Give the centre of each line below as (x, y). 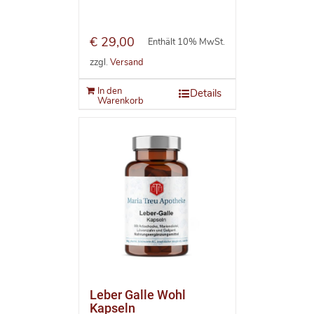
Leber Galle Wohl (137, 295)
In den (109, 91)
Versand (126, 62)
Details (205, 94)
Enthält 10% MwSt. (186, 42)
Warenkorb (120, 101)
